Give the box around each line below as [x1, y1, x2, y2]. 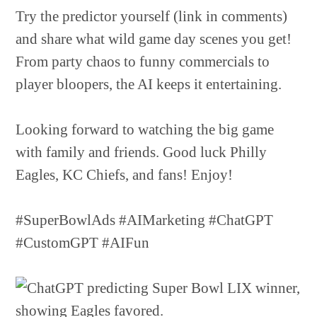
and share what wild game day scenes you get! [16, 30, 292, 47]
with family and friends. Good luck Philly [16, 144, 267, 161]
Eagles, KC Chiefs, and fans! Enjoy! [16, 166, 234, 183]
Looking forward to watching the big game [16, 121, 275, 138]
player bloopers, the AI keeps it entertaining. [16, 76, 282, 93]
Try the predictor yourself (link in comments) [16, 8, 288, 25]
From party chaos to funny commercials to [16, 53, 270, 70]
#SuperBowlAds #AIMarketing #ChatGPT [16, 212, 274, 229]
